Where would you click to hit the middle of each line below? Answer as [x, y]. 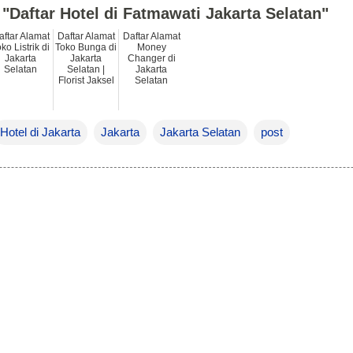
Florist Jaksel [86, 80]
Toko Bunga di [86, 47]
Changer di [151, 58]
